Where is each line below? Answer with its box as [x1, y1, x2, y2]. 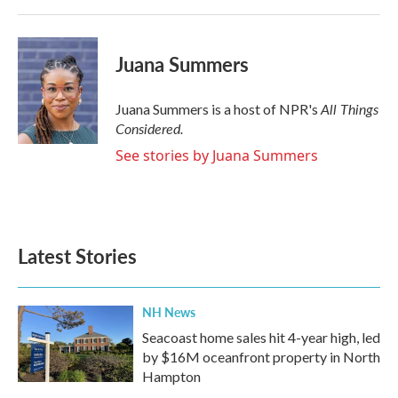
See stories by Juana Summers [115, 146, 318, 166]
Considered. [115, 118, 184, 139]
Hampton [142, 368, 201, 386]
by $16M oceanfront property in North [142, 348, 380, 366]
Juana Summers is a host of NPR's [115, 100, 321, 118]
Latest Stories [18, 242, 137, 271]
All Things [321, 99, 378, 120]
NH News [142, 303, 195, 322]
